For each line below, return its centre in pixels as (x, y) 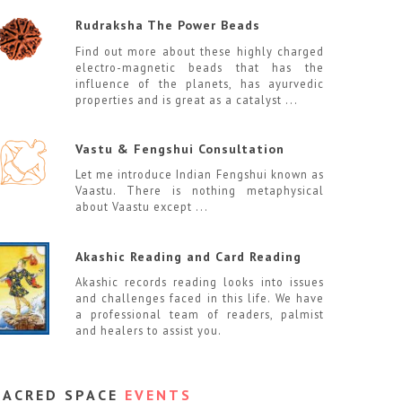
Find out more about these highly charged (199, 51)
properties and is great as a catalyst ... (186, 99)
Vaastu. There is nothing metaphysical (199, 191)
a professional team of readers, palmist (199, 314)
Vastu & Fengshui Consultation (179, 149)
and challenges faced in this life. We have (199, 297)
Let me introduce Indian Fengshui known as (199, 175)
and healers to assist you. (148, 330)
